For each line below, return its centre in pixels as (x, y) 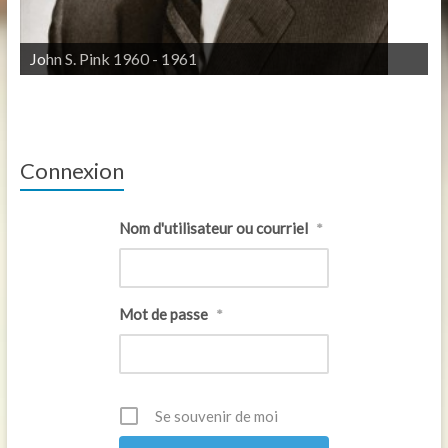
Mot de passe (163, 314)
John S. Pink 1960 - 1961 (113, 58)
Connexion (71, 170)
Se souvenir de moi (216, 416)
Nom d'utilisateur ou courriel (213, 228)
